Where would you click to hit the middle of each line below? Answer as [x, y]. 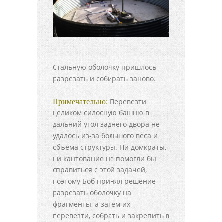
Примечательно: [80, 102]
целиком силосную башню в [101, 113]
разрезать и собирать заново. [104, 79]
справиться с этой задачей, [100, 170]
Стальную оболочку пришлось [104, 67]
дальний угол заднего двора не [106, 124]
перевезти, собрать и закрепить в [111, 216]
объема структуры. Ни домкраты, [109, 147]
